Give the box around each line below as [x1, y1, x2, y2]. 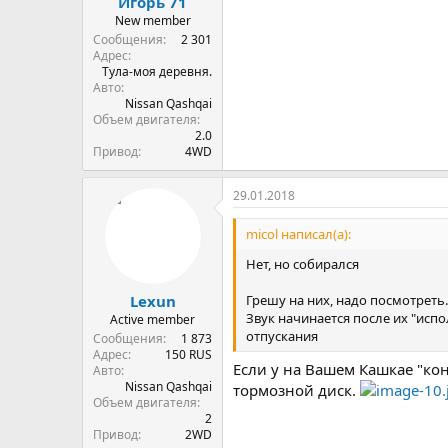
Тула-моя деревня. [102, 62, 212, 80]
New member [114, 11, 191, 29]
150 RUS [165, 346, 212, 363]
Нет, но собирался [246, 254, 359, 273]
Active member [110, 311, 195, 328]
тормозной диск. [233, 380, 360, 400]
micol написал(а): [246, 224, 351, 243]
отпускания [246, 326, 318, 345]
